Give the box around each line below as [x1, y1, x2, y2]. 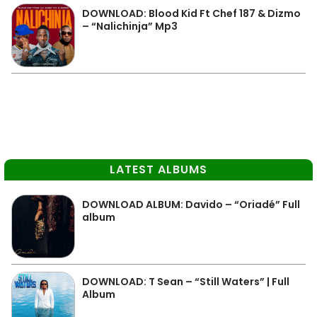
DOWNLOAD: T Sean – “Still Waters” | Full [82, 275, 289, 289]
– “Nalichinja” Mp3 [82, 19, 178, 33]
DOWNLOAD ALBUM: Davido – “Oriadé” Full [82, 197, 300, 212]
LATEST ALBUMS [110, 161, 207, 178]
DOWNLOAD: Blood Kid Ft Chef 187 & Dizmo [82, 6, 301, 21]
